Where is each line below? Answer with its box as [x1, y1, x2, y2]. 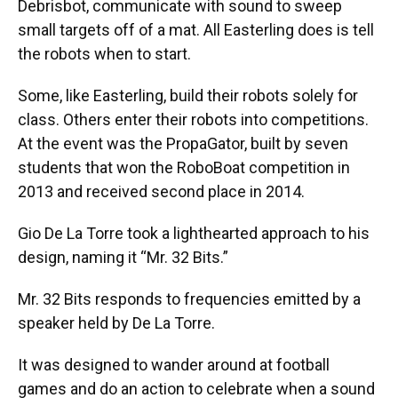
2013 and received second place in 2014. [18, 182, 305, 202]
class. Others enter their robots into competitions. [18, 110, 369, 130]
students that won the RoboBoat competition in [18, 158, 350, 178]
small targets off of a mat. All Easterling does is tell [18, 20, 374, 40]
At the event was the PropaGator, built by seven [18, 134, 348, 154]
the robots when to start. [18, 44, 191, 64]
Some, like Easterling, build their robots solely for [18, 86, 358, 106]
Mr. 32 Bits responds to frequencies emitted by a [18, 290, 361, 309]
